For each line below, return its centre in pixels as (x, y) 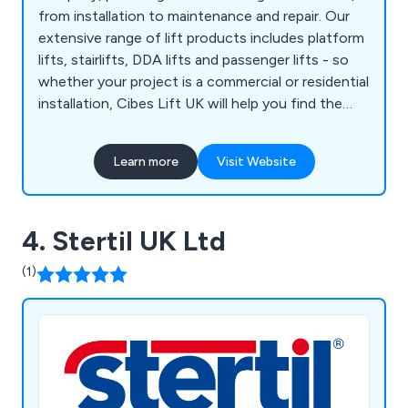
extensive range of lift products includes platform (201, 38)
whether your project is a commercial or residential (204, 82)
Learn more (145, 162)
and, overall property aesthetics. (143, 148)
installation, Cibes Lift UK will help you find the (190, 104)
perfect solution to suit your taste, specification (198, 126)
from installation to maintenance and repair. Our (182, 16)
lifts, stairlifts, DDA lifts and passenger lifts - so (194, 60)
